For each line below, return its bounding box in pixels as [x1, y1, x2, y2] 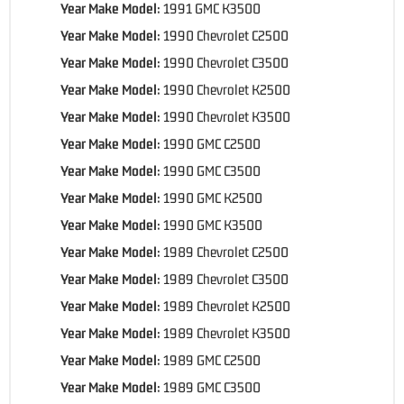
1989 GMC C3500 [163, 378, 261, 395]
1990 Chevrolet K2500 [163, 80, 290, 97]
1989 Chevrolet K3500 [163, 324, 290, 341]
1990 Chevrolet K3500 [163, 107, 290, 124]
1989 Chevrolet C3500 [163, 270, 289, 287]
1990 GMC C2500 [163, 134, 261, 151]
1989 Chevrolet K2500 [163, 297, 290, 314]
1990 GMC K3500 [163, 216, 262, 233]
